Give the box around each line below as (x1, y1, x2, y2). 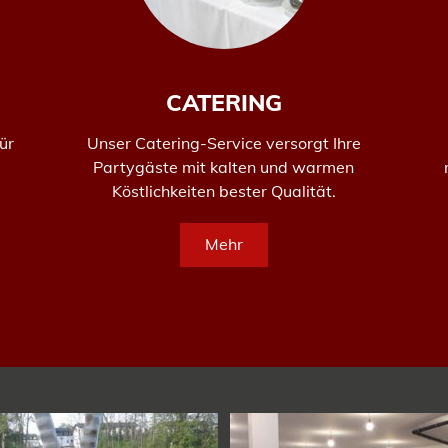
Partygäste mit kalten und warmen (93, 156, 355, 177)
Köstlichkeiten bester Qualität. (111, 180, 336, 201)
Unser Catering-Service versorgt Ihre (86, 132, 361, 153)
